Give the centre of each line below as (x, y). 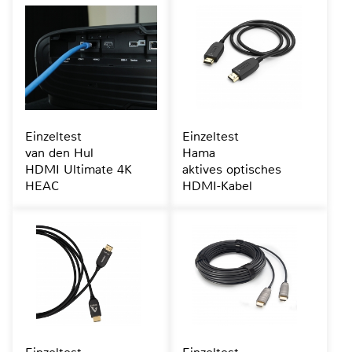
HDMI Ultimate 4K (79, 170)
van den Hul (59, 153)
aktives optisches (231, 170)
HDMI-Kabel (217, 186)
